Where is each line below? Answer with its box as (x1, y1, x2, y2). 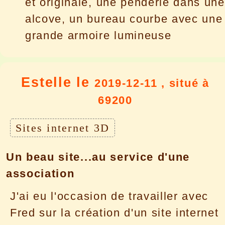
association (6, 167, 75, 180)
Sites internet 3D (16, 122, 110, 135)
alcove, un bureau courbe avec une (25, 12, 223, 25)
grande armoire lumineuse (25, 29, 172, 42)
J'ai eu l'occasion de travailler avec (10, 189, 209, 202)
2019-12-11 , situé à (94, 77, 209, 90)
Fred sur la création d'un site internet (10, 206, 219, 219)
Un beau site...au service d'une (6, 150, 190, 163)
